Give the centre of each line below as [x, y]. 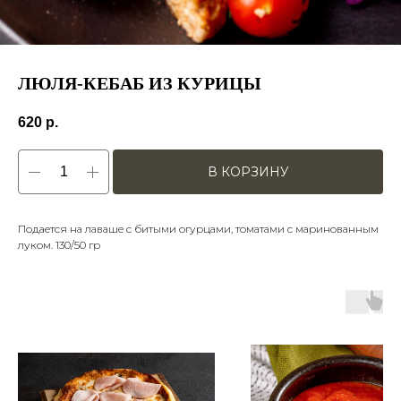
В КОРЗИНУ [248, 172]
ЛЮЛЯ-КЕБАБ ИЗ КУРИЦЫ [140, 83]
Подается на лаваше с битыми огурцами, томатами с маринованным [198, 229]
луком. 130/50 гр [59, 245]
